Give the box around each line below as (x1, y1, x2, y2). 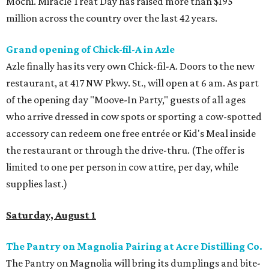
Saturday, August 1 (6, 209, 96, 221)
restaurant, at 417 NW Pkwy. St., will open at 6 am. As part (6, 77, 259, 89)
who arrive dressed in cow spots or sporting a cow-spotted (6, 110, 262, 122)
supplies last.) (6, 178, 67, 190)
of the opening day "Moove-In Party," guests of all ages (6, 94, 246, 106)
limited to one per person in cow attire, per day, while (6, 161, 238, 173)
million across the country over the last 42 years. (6, 12, 217, 24)
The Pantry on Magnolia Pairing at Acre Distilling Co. (6, 240, 262, 252)
